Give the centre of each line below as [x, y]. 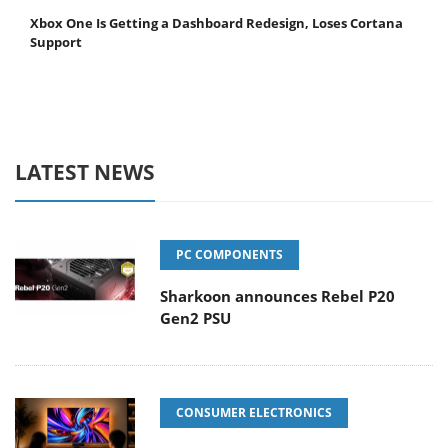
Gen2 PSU [195, 318]
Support [56, 42]
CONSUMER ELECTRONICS [254, 413]
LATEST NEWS [85, 172]
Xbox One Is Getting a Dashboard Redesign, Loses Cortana [216, 23]
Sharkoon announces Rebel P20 [277, 296]
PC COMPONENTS [229, 255]
